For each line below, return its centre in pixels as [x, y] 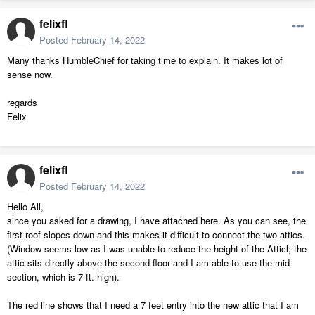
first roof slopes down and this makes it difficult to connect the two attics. [156, 235]
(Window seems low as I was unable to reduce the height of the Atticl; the [157, 249]
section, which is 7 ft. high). [63, 277]
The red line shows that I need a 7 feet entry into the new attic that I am [153, 305]
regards [22, 103]
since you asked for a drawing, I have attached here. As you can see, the [156, 221]
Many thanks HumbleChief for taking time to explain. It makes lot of [145, 60]
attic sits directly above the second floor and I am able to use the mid [148, 263]
